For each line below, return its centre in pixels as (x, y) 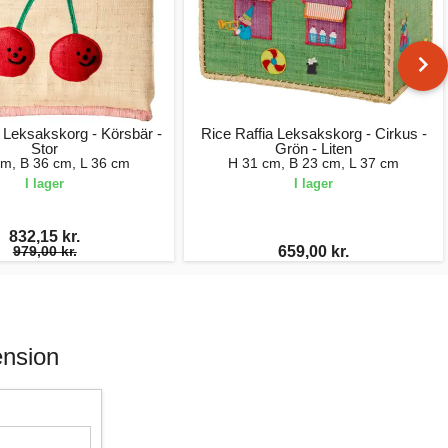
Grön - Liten (314, 148)
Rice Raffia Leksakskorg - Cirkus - (313, 133)
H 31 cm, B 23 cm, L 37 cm (314, 162)
